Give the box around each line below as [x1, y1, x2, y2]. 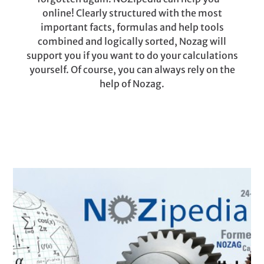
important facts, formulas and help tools [40, 21, 224, 33]
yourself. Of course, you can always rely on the [29, 64, 235, 75]
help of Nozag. [100, 78, 164, 90]
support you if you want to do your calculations [26, 49, 238, 61]
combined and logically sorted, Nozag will [38, 35, 226, 47]
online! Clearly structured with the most [42, 7, 222, 19]
